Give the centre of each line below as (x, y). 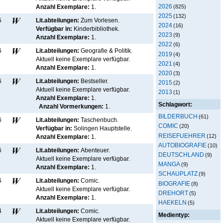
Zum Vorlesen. (100, 20)
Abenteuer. (95, 150)
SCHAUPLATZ (178, 174)
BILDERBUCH (178, 116)
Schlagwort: (175, 105)
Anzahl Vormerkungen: (72, 107)
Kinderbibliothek (96, 29)
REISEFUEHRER (182, 135)
